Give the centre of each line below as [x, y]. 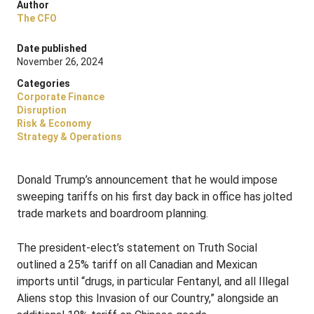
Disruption [42, 110]
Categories [43, 83]
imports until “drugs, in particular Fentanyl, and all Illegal [153, 281]
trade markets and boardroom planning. [112, 213]
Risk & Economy [54, 123]
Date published [52, 48]
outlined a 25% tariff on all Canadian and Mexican [137, 265]
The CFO [37, 18]
